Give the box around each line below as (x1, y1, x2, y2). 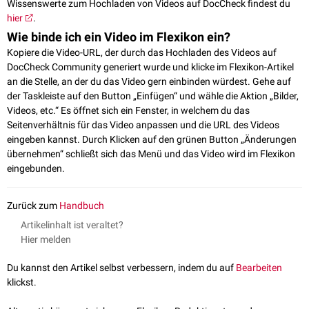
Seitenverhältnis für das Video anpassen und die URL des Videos (7, 119, 279, 131)
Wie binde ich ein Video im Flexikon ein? (7, 30, 230, 45)
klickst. (7, 277, 37, 288)
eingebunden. (7, 163, 65, 175)
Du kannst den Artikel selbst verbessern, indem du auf (7, 262, 236, 274)
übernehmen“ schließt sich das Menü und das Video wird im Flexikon (7, 148, 295, 160)
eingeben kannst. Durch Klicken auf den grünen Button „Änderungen (7, 134, 297, 146)
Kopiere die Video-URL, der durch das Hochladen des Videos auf (7, 47, 277, 59)
